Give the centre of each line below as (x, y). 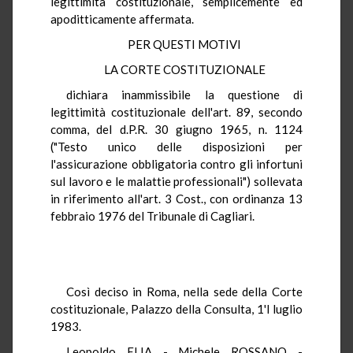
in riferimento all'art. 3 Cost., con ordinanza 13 (176, 198)
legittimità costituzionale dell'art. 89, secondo (176, 111)
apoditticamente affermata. (122, 19)
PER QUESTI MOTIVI (184, 44)
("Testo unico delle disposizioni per (176, 146)
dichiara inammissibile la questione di (184, 94)
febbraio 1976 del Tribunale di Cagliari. (152, 216)
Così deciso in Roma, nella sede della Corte (184, 291)
